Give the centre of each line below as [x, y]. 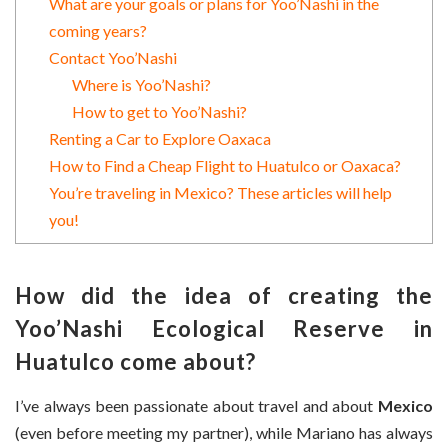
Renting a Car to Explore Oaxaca [159, 139]
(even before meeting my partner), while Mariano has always [224, 433]
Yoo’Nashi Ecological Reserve [200, 329]
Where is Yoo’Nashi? [141, 85]
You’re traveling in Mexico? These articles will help [220, 193]
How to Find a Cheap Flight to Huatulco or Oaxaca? [224, 166]
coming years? [97, 31]
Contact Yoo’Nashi [112, 58]
